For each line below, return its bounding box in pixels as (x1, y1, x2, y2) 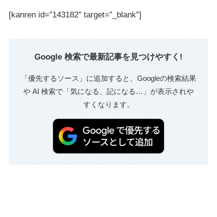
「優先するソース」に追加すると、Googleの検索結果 (21, 74, 196, 83)
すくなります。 (83, 100, 134, 109)
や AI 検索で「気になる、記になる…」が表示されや (23, 87, 194, 96)
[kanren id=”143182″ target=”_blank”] (8, 10, 141, 19)
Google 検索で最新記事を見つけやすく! (34, 52, 183, 62)
